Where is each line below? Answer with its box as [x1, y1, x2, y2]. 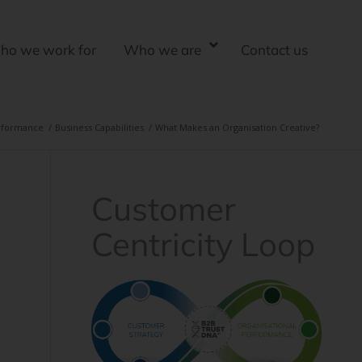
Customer [91, 188, 237, 229]
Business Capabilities [55, 121, 144, 133]
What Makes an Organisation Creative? [155, 121, 319, 133]
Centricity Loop [91, 224, 316, 264]
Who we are [124, 41, 201, 58]
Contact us [241, 41, 308, 58]
